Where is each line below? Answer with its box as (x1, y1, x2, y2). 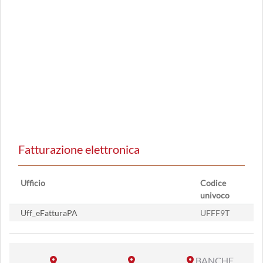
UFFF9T (200, 208, 230, 218)
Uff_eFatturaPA (21, 208, 77, 218)
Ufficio (21, 178, 45, 188)
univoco (200, 190, 230, 200)
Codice (200, 178, 226, 188)
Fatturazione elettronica (18, 142, 140, 156)
